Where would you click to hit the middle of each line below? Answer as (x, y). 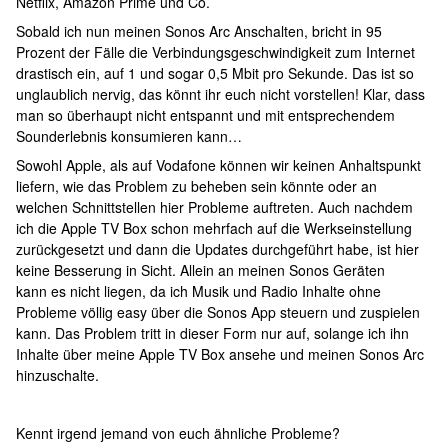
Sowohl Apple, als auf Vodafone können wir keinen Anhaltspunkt (218, 165)
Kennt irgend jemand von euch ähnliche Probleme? (178, 433)
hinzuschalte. (57, 375)
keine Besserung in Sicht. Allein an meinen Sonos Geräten (200, 270)
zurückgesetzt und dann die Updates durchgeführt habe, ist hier (217, 249)
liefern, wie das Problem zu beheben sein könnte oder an (196, 186)
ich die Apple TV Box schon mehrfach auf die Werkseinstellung (214, 228)
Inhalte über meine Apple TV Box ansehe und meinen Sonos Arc (220, 354)
